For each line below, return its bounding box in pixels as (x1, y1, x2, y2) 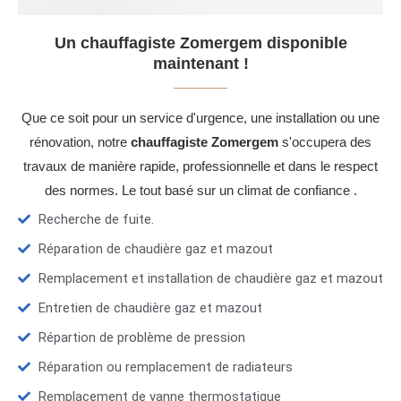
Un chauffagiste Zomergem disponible (54, 34, 347, 53)
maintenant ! (152, 55, 249, 73)
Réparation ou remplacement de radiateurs (38, 359, 293, 376)
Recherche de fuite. (38, 211, 154, 228)
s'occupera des (278, 134, 371, 150)
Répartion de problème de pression (38, 329, 245, 346)
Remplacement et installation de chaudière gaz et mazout (38, 270, 383, 287)
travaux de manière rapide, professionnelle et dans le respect (23, 158, 378, 175)
